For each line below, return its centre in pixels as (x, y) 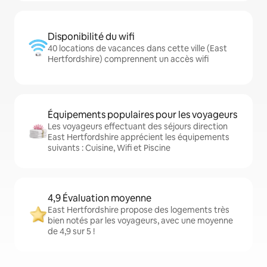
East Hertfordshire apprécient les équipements (139, 137)
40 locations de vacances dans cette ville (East (137, 48)
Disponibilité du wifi (91, 37)
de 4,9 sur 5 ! (71, 231)
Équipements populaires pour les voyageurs (142, 115)
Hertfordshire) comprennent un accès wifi (128, 59)
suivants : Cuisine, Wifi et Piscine (109, 148)
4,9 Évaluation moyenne (100, 198)
